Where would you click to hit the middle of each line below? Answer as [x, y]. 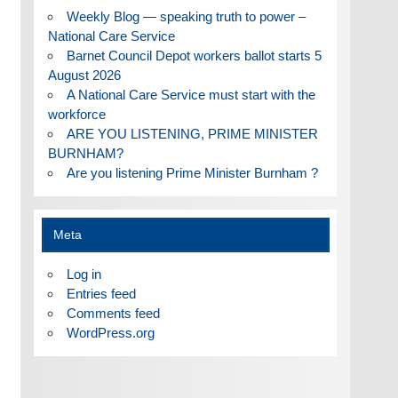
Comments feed [113, 314]
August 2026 [84, 75]
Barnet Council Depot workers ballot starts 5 [194, 56]
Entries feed [101, 294]
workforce [76, 114]
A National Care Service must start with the [191, 95]
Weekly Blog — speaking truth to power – [186, 16]
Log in [84, 275]
